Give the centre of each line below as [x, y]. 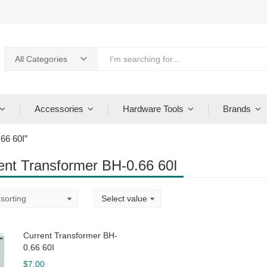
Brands [237, 109]
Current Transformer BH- [70, 235]
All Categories [41, 59]
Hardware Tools [153, 109]
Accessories [59, 109]
